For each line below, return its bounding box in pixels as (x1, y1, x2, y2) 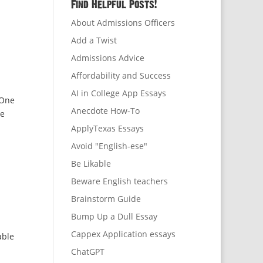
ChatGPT (70, 246, 104, 258)
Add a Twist (70, 35, 117, 46)
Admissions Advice (70, 52, 144, 64)
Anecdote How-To (70, 105, 140, 117)
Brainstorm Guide (70, 193, 141, 205)
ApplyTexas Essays (70, 123, 144, 134)
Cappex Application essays (70, 228, 176, 240)
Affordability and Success (70, 70, 171, 82)
